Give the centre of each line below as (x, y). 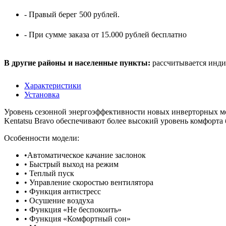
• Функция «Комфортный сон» (77, 219)
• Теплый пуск (49, 174)
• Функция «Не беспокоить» (73, 210)
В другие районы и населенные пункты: (77, 63)
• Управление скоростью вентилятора (89, 183)
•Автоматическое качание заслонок (85, 155)
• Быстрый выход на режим (71, 164)
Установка (42, 95)
